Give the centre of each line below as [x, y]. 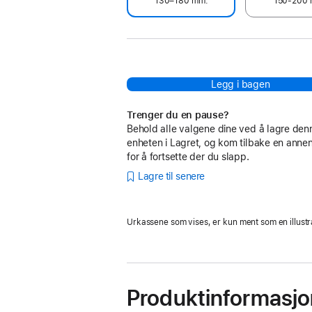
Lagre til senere [172, 177]
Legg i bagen [241, 84]
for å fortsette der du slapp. [188, 156]
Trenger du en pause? [178, 115]
